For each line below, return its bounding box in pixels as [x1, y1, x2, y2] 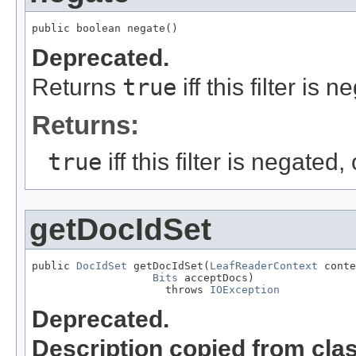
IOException [210, 284, 280, 296]
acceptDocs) [178, 272, 254, 284]
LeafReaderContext [210, 260, 318, 273]
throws [32, 284, 210, 296]
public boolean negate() [32, 22, 178, 35]
